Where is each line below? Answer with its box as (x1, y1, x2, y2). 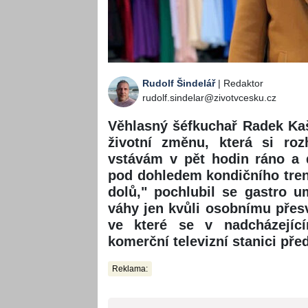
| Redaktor (215, 78, 263, 89)
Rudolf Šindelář (142, 78, 215, 89)
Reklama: (112, 264, 148, 274)
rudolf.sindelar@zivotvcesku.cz (142, 92, 276, 104)
